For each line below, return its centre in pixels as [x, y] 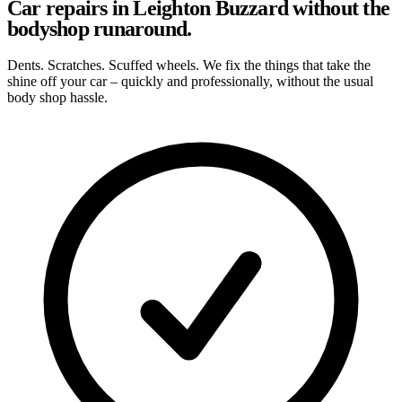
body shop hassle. [57, 97]
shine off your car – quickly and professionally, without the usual [190, 81]
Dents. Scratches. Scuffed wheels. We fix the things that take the [189, 65]
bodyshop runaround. [100, 28]
